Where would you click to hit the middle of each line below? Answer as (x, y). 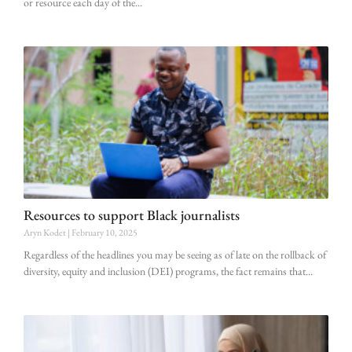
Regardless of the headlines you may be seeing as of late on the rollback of (175, 254)
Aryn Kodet (46, 232)
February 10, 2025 (104, 232)
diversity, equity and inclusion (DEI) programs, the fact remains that (165, 271)
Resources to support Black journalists (132, 214)
